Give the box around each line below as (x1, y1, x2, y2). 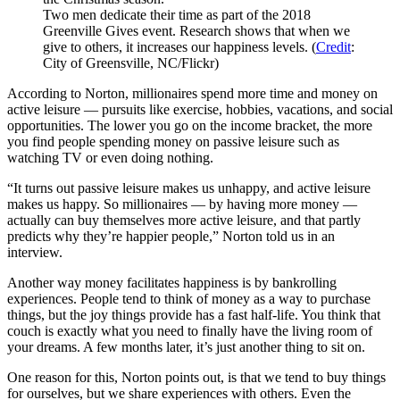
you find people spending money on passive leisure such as (7, 134, 339, 149)
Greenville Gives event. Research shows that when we (43, 23, 350, 38)
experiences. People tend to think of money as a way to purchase (7, 291, 371, 306)
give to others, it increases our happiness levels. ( (43, 39, 316, 54)
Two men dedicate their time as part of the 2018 (43, 7, 311, 22)
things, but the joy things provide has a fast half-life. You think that (7, 307, 380, 322)
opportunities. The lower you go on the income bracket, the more (7, 118, 372, 133)
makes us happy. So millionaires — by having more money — (7, 196, 357, 212)
